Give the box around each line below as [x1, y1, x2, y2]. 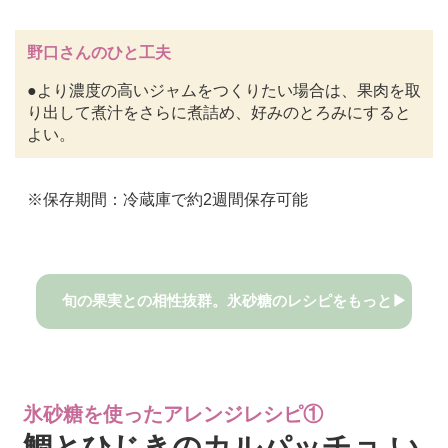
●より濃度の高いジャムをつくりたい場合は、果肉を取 [26, 82, 421, 100]
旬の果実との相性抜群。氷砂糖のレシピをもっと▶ [61, 293, 407, 310]
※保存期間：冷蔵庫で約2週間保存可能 [26, 191, 308, 209]
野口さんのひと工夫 [26, 44, 171, 62]
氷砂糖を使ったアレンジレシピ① [23, 402, 323, 425]
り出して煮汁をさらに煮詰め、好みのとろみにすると [26, 104, 411, 122]
